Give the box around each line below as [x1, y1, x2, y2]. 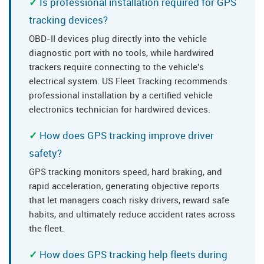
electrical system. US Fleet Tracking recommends [29, 75, 227, 87]
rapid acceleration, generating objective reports [29, 180, 220, 192]
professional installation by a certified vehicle [29, 89, 213, 101]
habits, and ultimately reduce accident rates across [29, 208, 235, 220]
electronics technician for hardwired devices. [29, 103, 210, 115]
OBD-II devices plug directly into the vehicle [29, 32, 207, 45]
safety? [29, 146, 62, 160]
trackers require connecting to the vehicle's [29, 61, 204, 73]
